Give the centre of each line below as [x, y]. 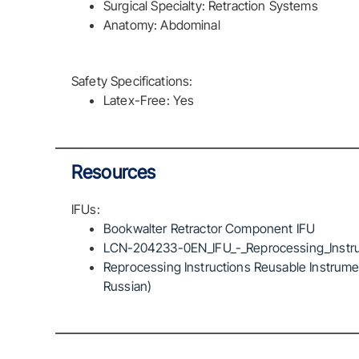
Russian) [128, 286]
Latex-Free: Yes [149, 101]
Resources [114, 172]
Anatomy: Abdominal [162, 25]
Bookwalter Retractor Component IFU [210, 228]
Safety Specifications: [132, 81]
